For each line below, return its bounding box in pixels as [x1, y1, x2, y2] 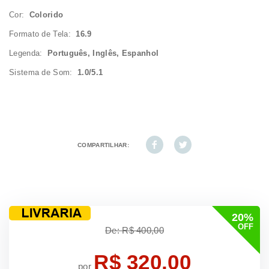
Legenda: [9, 48, 47, 58]
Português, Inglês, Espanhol [47, 48, 159, 58]
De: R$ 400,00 [105, 225, 164, 235]
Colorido [29, 10, 64, 19]
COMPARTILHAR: [77, 141, 129, 148]
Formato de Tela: [9, 29, 76, 38]
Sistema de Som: [9, 67, 78, 77]
